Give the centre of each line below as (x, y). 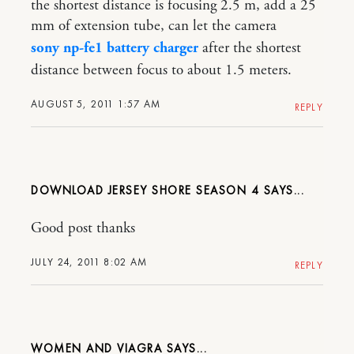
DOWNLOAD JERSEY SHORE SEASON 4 (145, 190)
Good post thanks (83, 228)
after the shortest (250, 48)
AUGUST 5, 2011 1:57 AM (96, 104)
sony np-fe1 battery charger (115, 48)
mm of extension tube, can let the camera (154, 26)
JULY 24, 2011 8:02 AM (89, 262)
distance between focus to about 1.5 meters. (161, 70)
